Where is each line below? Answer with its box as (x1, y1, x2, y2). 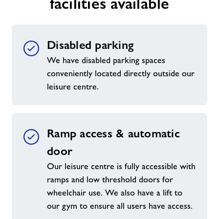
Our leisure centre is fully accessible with (47, 161, 196, 171)
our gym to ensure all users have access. (47, 201, 193, 211)
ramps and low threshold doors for (47, 175, 173, 184)
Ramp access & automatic (47, 126, 180, 140)
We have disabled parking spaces (47, 55, 165, 65)
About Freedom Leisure (16, 44, 130, 59)
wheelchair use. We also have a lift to (47, 188, 182, 197)
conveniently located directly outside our (47, 68, 195, 78)
